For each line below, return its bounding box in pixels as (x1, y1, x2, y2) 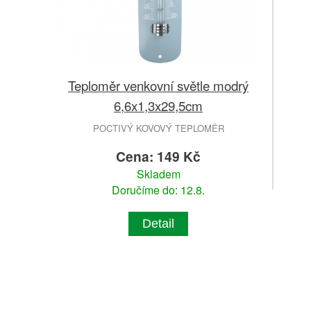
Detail (142, 216, 174, 230)
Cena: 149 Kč (116, 146, 201, 166)
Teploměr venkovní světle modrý (68, 75, 249, 94)
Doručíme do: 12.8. (112, 181, 205, 198)
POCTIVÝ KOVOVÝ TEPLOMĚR (92, 121, 224, 135)
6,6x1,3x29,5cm (114, 95, 203, 115)
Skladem (136, 165, 180, 182)
